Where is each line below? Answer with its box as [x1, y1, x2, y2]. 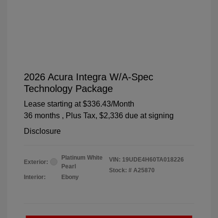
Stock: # [109, 166, 132, 174]
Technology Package [24, 83, 113, 94]
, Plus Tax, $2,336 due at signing [62, 111, 174, 120]
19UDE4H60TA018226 [122, 156, 184, 163]
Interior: [24, 173, 46, 181]
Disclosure [24, 127, 61, 135]
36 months [24, 111, 60, 120]
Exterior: [24, 158, 48, 165]
